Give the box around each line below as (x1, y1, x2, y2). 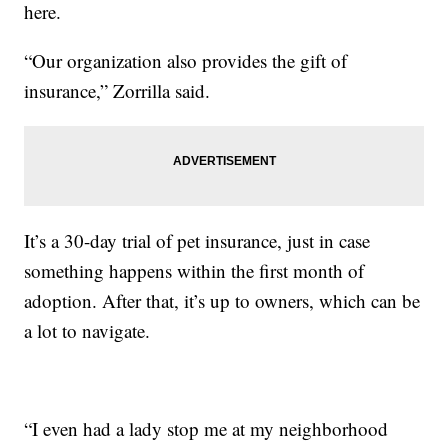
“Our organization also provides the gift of (24, 47, 348, 73)
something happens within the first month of (24, 257, 365, 283)
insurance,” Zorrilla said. (24, 77, 211, 103)
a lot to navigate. (24, 317, 151, 343)
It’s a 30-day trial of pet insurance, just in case (24, 227, 371, 253)
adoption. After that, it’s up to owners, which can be (24, 287, 421, 313)
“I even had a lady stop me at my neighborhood (24, 415, 389, 441)
